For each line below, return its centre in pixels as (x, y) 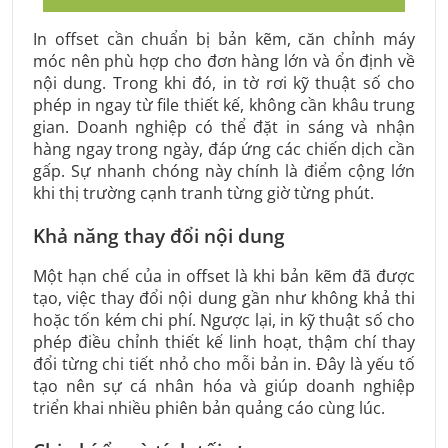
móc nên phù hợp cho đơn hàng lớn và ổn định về (224, 61)
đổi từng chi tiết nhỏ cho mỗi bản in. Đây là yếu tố (224, 363)
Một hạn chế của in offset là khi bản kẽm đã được (224, 275)
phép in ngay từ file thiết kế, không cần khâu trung (224, 105)
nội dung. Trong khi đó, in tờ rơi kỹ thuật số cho (224, 83)
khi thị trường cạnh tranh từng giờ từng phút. (203, 193)
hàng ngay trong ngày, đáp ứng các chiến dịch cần (224, 149)
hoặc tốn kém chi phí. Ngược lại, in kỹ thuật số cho (224, 319)
